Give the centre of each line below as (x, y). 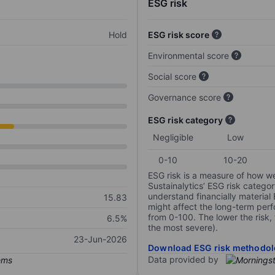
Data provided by (183, 260)
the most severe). (183, 228)
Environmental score (188, 56)
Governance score (184, 98)
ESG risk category (185, 120)
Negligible (173, 137)
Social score (172, 77)
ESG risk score (179, 35)
